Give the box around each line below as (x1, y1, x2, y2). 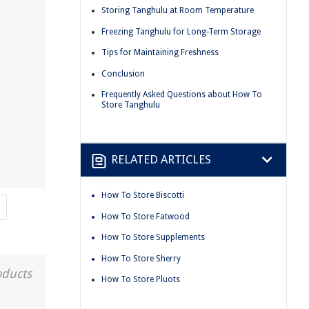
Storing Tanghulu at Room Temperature (101, 5, 254, 15)
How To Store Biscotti (101, 190, 184, 200)
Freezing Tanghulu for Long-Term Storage (101, 26, 261, 37)
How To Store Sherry (101, 253, 181, 263)
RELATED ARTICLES (111, 152, 211, 167)
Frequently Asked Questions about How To (101, 90, 262, 100)
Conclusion (101, 68, 145, 79)
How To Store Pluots (101, 275, 180, 285)
